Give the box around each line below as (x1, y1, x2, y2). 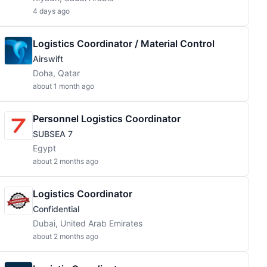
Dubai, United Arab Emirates (33, 218, 142, 228)
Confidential (33, 204, 79, 214)
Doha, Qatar (33, 68, 80, 78)
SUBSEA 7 (33, 129, 73, 139)
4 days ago (33, 7, 70, 15)
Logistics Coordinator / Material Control (33, 38, 215, 49)
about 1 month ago (33, 82, 94, 91)
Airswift (33, 54, 63, 64)
